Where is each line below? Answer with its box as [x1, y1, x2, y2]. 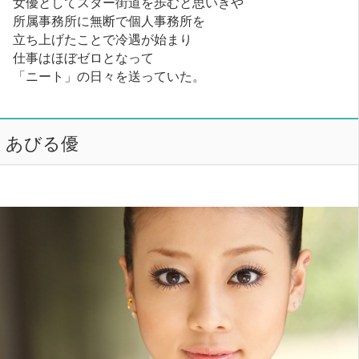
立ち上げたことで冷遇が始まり [13, 28, 193, 48]
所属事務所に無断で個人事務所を [13, 10, 206, 30]
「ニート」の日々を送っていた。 [13, 65, 206, 85]
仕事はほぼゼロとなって [13, 46, 155, 67]
